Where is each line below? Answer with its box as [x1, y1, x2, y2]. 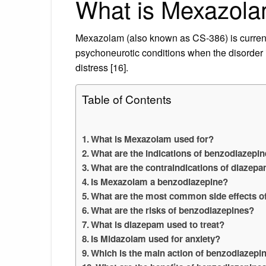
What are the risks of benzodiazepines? [91, 203, 255, 217]
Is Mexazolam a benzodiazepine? [91, 175, 229, 188]
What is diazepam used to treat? [91, 217, 225, 231]
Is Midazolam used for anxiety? [91, 232, 221, 245]
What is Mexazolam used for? [91, 132, 214, 145]
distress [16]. [75, 60, 128, 74]
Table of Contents [82, 90, 172, 107]
